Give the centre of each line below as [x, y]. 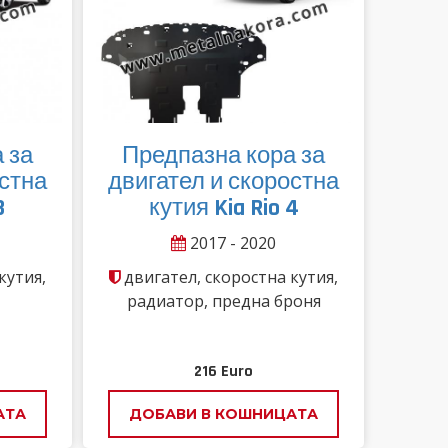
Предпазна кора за [224, 155]
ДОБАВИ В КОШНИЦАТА [224, 413]
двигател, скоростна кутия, [229, 276]
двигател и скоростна [224, 181]
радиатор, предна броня [223, 300]
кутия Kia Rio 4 [223, 207]
